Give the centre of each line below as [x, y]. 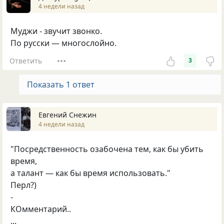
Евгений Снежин [67, 114]
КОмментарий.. [41, 209]
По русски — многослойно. [63, 43]
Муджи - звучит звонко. [56, 31]
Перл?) [23, 185]
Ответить [25, 60]
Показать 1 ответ [61, 85]
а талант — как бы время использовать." [90, 173]
